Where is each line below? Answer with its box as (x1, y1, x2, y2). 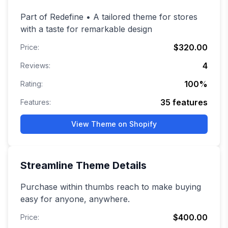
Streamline (20, 159, 73, 172)
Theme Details (73, 159, 147, 172)
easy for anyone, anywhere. (20, 194, 130, 205)
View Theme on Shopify (71, 120, 157, 129)
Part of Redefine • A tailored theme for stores (20, 12, 197, 22)
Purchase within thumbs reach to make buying (20, 182, 201, 192)
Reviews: (20, 61, 50, 70)
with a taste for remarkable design (20, 24, 152, 35)
